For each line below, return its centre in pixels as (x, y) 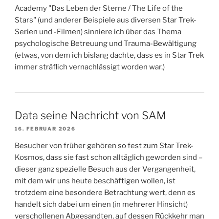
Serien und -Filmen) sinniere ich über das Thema (98, 32)
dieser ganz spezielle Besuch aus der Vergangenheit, (105, 169)
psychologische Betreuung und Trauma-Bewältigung (106, 44)
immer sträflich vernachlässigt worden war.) (90, 67)
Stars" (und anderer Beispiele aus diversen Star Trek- (106, 20)
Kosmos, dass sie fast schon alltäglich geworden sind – (109, 158)
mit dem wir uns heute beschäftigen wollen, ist (95, 181)
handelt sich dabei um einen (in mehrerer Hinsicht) (101, 205)
